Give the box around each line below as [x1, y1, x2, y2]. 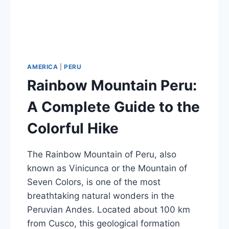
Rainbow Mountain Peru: [27, 76, 197, 94]
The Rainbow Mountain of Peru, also [27, 149, 177, 159]
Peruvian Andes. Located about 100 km [27, 204, 191, 215]
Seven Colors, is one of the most [27, 176, 161, 187]
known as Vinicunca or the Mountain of [27, 163, 188, 173]
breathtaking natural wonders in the [27, 190, 175, 201]
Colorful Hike [27, 119, 119, 137]
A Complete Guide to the [27, 98, 200, 116]
